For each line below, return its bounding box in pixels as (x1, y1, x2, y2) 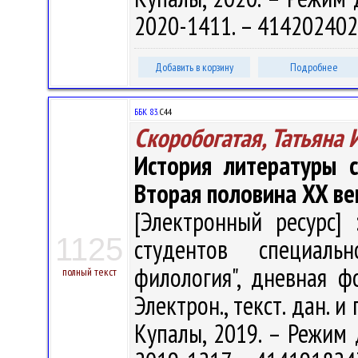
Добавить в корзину (155, 60, 233, 74)
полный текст (62, 265, 117, 279)
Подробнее (290, 60, 338, 74)
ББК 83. (134, 105, 157, 117)
